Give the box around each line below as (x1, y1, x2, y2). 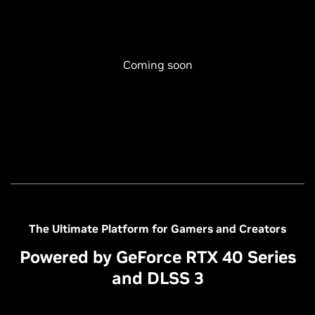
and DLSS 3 (111, 267, 204, 289)
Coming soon (122, 58, 193, 72)
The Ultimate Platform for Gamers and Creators (29, 221, 286, 236)
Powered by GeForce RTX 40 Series (19, 246, 296, 268)
